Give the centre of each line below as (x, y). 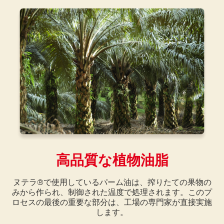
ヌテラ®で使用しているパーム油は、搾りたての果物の (112, 183)
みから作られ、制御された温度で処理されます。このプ (112, 193)
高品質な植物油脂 (112, 161)
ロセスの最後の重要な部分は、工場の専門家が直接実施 (112, 203)
